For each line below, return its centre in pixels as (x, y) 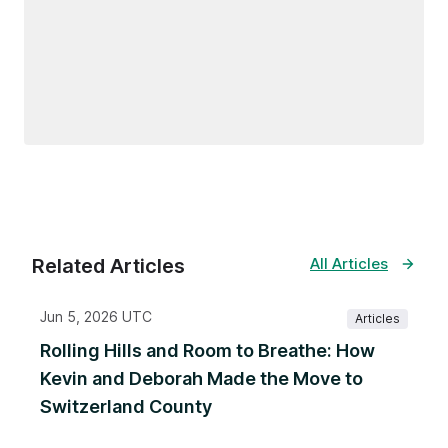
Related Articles (108, 266)
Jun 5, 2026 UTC (96, 317)
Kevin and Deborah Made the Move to (201, 379)
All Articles (349, 264)
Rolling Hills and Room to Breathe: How (207, 351)
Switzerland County (126, 407)
